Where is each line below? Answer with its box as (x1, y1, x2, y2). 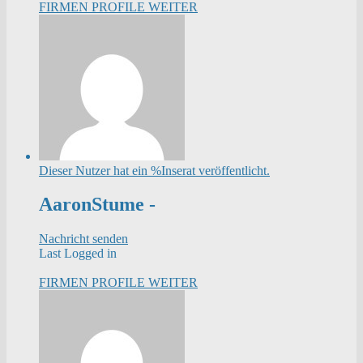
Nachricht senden (39, 232, 128, 246)
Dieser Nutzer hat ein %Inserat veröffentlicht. (39, 163, 270, 177)
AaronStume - (39, 194, 156, 216)
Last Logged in (39, 246, 117, 261)
